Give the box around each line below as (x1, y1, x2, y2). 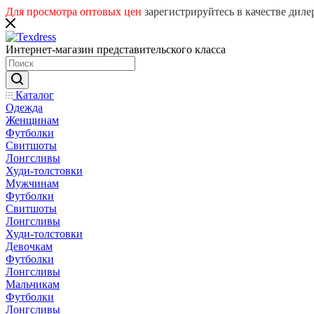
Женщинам (6, 114, 59, 126)
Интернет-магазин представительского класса (6, 43, 226, 55)
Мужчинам (6, 177, 59, 189)
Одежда (6, 102, 43, 114)
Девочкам (6, 240, 53, 252)
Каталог (13, 89, 54, 101)
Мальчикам (6, 278, 60, 290)
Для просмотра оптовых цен (6, 6, 142, 18)
